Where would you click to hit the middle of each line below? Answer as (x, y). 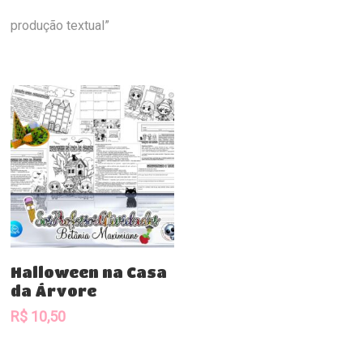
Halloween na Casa (89, 273)
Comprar (101, 265)
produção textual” (60, 26)
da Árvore (54, 291)
